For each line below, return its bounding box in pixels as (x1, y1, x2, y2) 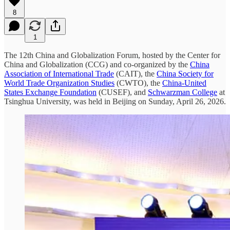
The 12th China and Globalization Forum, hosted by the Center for (4, 50, 220, 60)
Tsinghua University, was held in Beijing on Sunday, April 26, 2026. (4, 97, 226, 106)
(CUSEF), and (97, 87, 148, 97)
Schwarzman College (148, 87, 217, 97)
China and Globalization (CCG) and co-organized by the (4, 60, 190, 69)
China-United (162, 78, 206, 87)
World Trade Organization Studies (4, 78, 114, 87)
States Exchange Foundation (4, 87, 97, 97)
